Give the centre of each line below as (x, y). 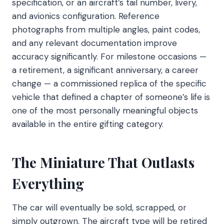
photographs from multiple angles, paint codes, (106, 29)
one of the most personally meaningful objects (105, 110)
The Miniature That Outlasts (103, 162)
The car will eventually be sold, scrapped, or (99, 207)
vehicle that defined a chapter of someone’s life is (111, 97)
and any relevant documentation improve (94, 43)
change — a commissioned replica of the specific (109, 83)
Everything (48, 183)
